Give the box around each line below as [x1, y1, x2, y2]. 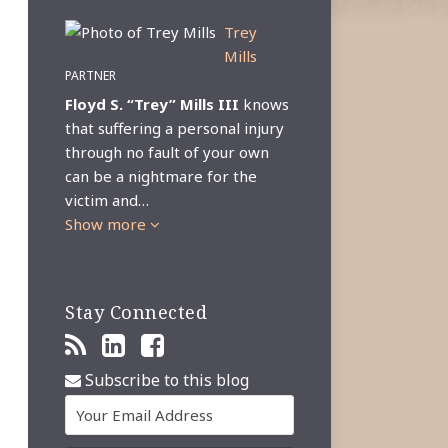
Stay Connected [65, 300, 208, 324]
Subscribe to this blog [81, 369, 250, 391]
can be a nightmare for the [65, 166, 258, 186]
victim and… [65, 190, 150, 210]
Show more [65, 214, 151, 234]
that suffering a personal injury [65, 118, 285, 138]
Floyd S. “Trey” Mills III [65, 94, 240, 114]
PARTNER [65, 67, 117, 84]
